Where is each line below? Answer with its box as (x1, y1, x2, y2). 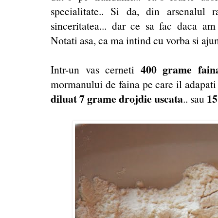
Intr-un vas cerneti (51, 62, 141, 76)
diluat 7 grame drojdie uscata (51, 91, 183, 106)
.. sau (183, 91, 207, 106)
